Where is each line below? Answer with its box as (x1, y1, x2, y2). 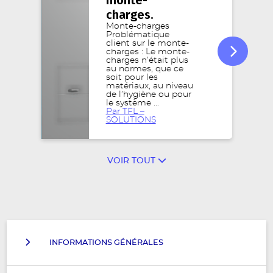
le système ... (105, 99, 159, 107)
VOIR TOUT (107, 157, 158, 165)
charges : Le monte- (105, 48, 190, 56)
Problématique (105, 30, 169, 39)
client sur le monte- (105, 39, 189, 48)
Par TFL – (105, 107, 144, 116)
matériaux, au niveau (105, 82, 193, 90)
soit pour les (105, 73, 158, 82)
